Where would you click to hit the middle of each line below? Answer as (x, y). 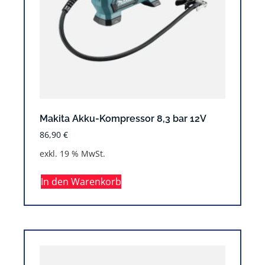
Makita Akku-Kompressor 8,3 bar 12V (123, 118)
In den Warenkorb (81, 181)
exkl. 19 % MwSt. (72, 153)
